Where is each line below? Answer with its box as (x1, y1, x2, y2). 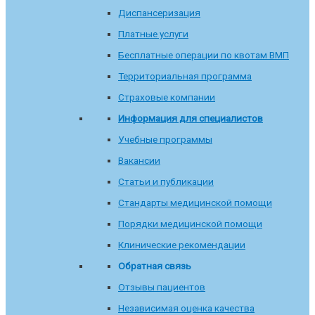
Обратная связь (118, 260, 191, 272)
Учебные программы (118, 134, 212, 146)
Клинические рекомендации (118, 239, 245, 251)
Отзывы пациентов (118, 281, 205, 293)
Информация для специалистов (118, 112, 263, 124)
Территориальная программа (118, 70, 252, 82)
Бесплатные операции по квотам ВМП (118, 49, 289, 61)
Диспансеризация (118, 7, 200, 19)
